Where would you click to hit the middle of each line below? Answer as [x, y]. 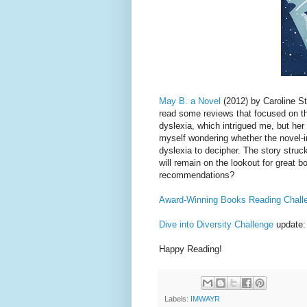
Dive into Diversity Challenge [216, 224]
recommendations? [197, 175]
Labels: [177, 299]
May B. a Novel [190, 101]
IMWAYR [205, 299]
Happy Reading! [191, 249]
